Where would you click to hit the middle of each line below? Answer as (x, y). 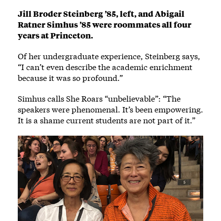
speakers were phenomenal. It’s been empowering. (110, 109)
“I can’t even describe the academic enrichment (105, 67)
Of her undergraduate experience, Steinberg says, (109, 56)
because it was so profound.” (70, 77)
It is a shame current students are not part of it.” (107, 120)
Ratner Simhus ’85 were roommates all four (105, 24)
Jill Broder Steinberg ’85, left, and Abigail (101, 13)
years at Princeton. (55, 35)
